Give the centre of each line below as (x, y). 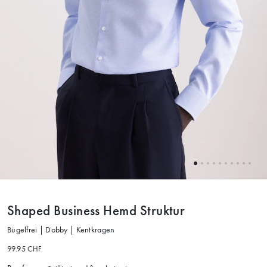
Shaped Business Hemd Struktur (96, 211)
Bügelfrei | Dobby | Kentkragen (61, 230)
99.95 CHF (25, 249)
